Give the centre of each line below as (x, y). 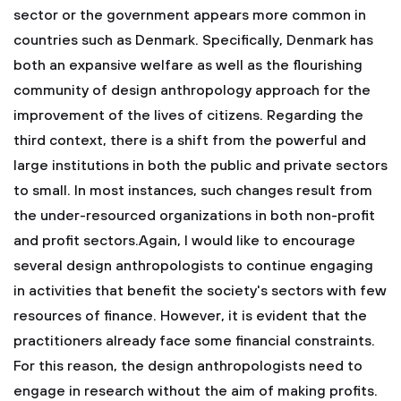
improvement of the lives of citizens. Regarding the (188, 115)
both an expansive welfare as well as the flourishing (188, 65)
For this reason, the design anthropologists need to (188, 366)
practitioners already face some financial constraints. (194, 341)
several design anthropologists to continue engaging (193, 266)
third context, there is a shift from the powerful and (190, 141)
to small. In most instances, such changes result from (193, 191)
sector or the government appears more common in (190, 15)
